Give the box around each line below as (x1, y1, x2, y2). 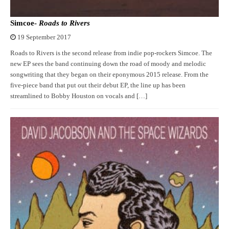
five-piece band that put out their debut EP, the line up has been (10, 82, 186, 89)
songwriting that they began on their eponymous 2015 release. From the (10, 71, 209, 78)
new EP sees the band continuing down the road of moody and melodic (10, 60, 206, 67)
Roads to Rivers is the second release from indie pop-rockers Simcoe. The (10, 50, 212, 57)
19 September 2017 (17, 34, 71, 41)
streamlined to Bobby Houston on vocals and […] (10, 93, 147, 100)
